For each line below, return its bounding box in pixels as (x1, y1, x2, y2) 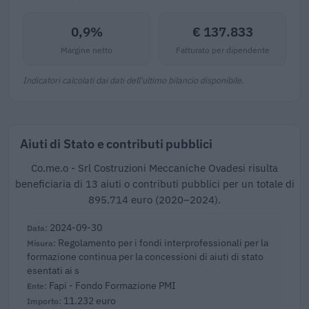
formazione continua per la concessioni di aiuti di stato (27, 250, 263, 263)
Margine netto (61, 44, 112, 56)
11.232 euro (63, 294, 116, 308)
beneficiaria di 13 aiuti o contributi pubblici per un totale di (14, 177, 295, 191)
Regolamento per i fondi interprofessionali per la (58, 236, 268, 250)
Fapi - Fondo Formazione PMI (49, 279, 176, 292)
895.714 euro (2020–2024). (88, 193, 221, 207)
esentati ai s (27, 263, 79, 277)
